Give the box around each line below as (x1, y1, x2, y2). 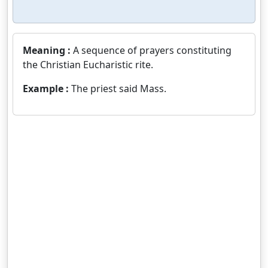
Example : (23, 82, 71, 95)
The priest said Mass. (71, 82, 166, 95)
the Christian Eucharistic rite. (23, 58, 153, 71)
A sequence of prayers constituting (73, 44, 232, 57)
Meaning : (23, 44, 73, 57)
